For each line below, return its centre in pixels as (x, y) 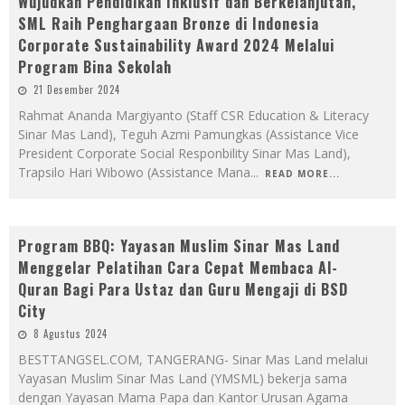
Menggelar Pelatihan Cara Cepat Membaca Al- (178, 267)
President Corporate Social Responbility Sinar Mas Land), (184, 153)
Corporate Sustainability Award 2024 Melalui (176, 45)
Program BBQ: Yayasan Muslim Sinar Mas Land (179, 245)
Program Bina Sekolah (95, 66)
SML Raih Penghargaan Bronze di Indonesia (169, 23)
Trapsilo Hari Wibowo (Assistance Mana (134, 172)
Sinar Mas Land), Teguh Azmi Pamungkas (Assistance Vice (188, 134)
